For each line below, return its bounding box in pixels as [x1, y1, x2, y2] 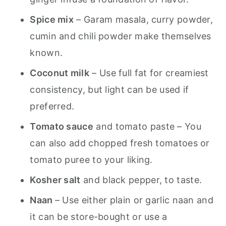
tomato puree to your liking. [30, 154, 153, 165]
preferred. [30, 101, 75, 111]
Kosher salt [30, 175, 81, 185]
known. [30, 47, 63, 58]
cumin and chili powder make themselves [30, 31, 211, 41]
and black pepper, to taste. [80, 175, 202, 185]
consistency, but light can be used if [30, 84, 189, 95]
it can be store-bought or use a [30, 211, 167, 222]
